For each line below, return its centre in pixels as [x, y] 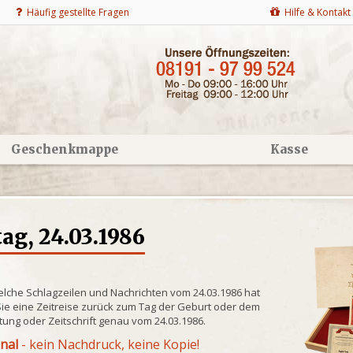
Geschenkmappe [64, 149]
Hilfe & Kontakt [315, 12]
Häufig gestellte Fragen [76, 12]
